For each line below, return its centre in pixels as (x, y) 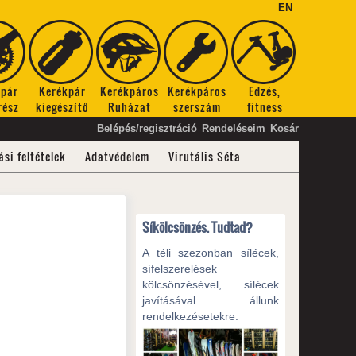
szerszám (197, 107)
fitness (265, 107)
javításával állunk (211, 300)
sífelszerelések (180, 269)
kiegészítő (62, 107)
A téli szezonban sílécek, (211, 253)
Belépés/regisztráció (147, 128)
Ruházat (130, 107)
